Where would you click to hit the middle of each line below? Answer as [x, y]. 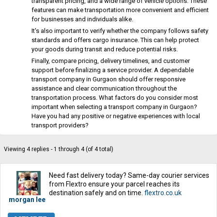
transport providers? [60, 125]
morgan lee [27, 200]
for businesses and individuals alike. [82, 19]
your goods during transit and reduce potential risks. [105, 49]
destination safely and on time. [97, 193]
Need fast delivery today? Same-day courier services [129, 175]
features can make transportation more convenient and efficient [120, 10]
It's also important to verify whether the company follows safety [120, 31]
